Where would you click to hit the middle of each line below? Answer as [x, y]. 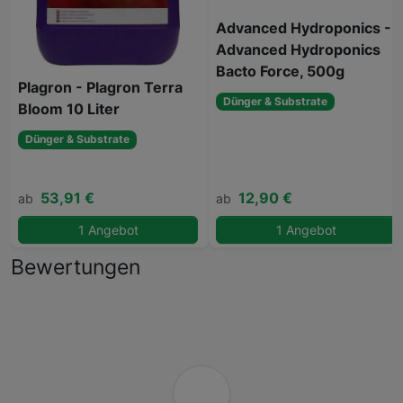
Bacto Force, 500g [280, 71]
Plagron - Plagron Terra [100, 88]
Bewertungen [76, 266]
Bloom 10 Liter [69, 109]
